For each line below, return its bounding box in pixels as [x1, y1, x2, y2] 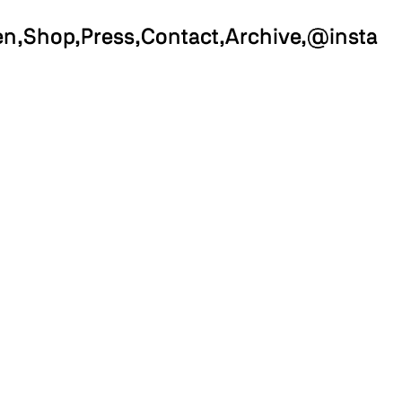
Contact [141, 27, 220, 48]
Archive [225, 27, 301, 48]
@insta [307, 27, 379, 48]
